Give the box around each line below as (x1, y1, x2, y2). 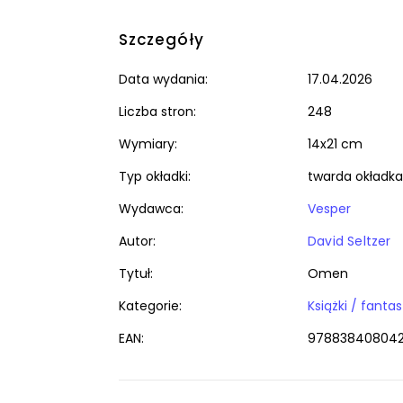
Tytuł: (119, 264, 153, 282)
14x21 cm (308, 135, 363, 153)
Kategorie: (119, 297, 182, 315)
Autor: (119, 232, 156, 250)
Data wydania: (119, 70, 208, 88)
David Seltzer (308, 232, 391, 250)
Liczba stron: (119, 103, 196, 121)
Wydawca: (119, 200, 184, 218)
